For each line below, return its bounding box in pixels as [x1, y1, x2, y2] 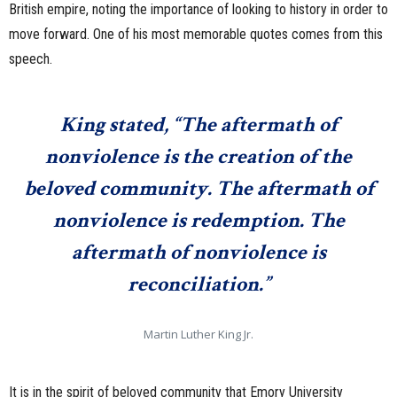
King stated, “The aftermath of [59, 111, 338, 139]
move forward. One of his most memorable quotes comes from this [9, 26, 383, 43]
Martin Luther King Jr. [144, 326, 253, 343]
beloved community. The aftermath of [23, 175, 374, 203]
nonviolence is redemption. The [52, 206, 345, 235]
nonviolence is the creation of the [45, 143, 352, 171]
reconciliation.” [127, 270, 270, 299]
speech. [9, 51, 52, 68]
